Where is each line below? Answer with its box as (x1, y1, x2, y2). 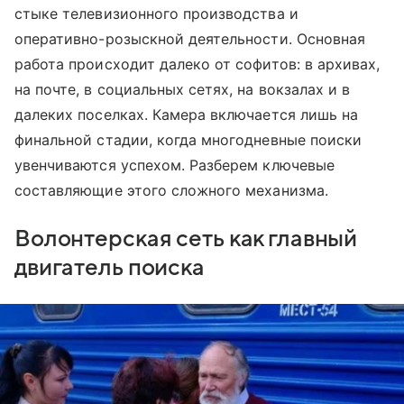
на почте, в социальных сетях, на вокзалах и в (14, 80, 351, 99)
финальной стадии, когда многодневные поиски (14, 131, 363, 150)
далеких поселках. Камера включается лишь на (14, 106, 359, 124)
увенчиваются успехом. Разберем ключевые (14, 156, 335, 175)
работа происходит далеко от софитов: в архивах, (14, 55, 381, 74)
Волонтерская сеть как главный (14, 226, 358, 252)
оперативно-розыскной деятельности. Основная (14, 30, 366, 49)
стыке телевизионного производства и (14, 5, 298, 23)
